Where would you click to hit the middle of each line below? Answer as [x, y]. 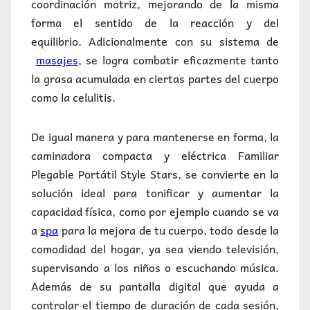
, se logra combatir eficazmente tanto [178, 60]
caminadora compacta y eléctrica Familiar [155, 155]
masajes [57, 60]
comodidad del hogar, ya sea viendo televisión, [155, 249]
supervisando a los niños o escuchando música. [155, 267]
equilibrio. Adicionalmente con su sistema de [155, 41]
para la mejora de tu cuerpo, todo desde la [169, 230]
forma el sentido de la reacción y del [155, 22]
